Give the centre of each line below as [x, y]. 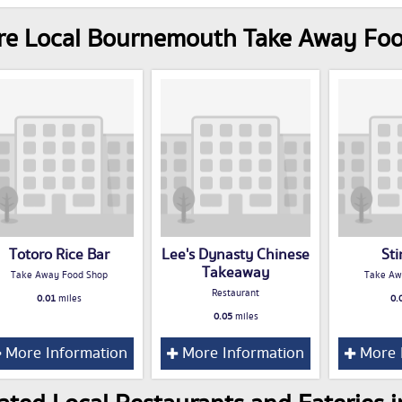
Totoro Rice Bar [59, 255]
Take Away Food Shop [59, 276]
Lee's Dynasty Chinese [236, 255]
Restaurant [236, 294]
